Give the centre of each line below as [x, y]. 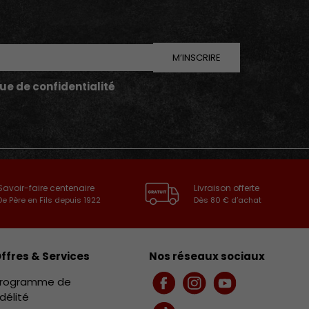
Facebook [188, 289]
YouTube [247, 289]
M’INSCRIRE [197, 57]
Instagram [220, 289]
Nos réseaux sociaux [207, 256]
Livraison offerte [227, 188]
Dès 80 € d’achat [228, 200]
